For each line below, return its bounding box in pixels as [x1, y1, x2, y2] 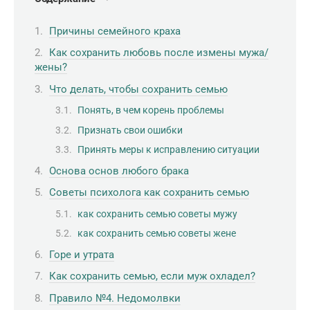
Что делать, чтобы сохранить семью [49, 82, 228, 95]
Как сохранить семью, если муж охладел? [49, 270, 255, 283]
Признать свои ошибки [77, 124, 183, 136]
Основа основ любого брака [49, 164, 189, 177]
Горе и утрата [49, 248, 114, 261]
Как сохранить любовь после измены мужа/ [49, 46, 268, 59]
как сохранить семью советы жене [77, 228, 236, 239]
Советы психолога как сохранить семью [49, 186, 249, 199]
